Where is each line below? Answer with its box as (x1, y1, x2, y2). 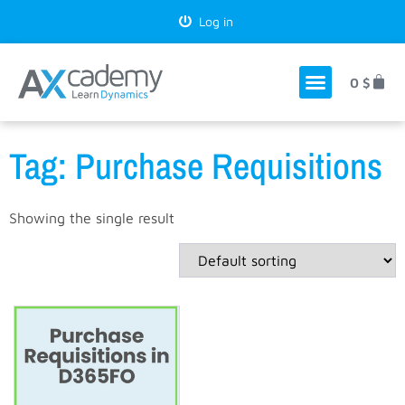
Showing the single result (9, 210, 174, 226)
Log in (191, 14, 233, 29)
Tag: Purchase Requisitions (9, 142, 382, 190)
